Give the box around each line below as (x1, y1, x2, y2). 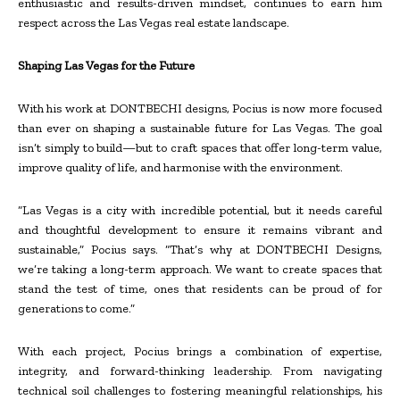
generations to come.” (18, 301, 135, 317)
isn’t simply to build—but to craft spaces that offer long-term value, (18, 140, 382, 156)
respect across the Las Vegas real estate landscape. (18, 15, 289, 31)
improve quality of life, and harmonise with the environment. (18, 160, 343, 176)
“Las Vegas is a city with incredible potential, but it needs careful (18, 203, 382, 219)
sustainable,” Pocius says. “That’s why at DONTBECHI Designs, (18, 242, 382, 258)
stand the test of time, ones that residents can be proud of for (18, 281, 382, 297)
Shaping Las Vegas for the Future (18, 58, 195, 74)
